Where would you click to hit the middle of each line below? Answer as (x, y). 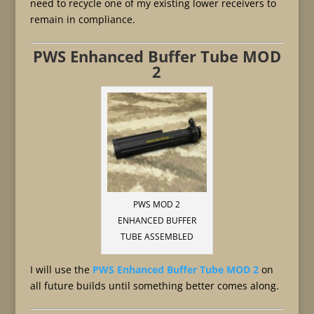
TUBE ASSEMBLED (157, 237)
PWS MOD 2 (157, 204)
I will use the (61, 269)
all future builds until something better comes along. (154, 286)
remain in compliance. (82, 19)
